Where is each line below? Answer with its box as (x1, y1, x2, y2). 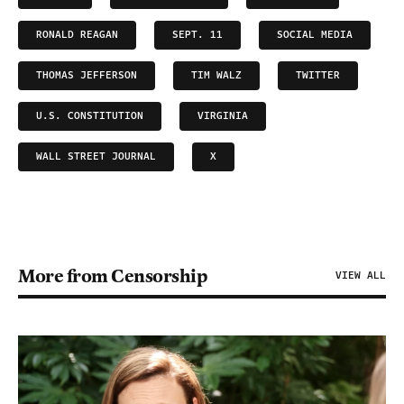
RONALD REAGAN (36, 27, 118, 43)
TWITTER (296, 68, 340, 84)
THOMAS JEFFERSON (36, 68, 137, 84)
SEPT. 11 (172, 27, 223, 43)
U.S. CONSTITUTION (36, 108, 143, 124)
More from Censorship (18, 264, 207, 289)
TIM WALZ (191, 68, 242, 84)
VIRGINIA (197, 108, 248, 124)
